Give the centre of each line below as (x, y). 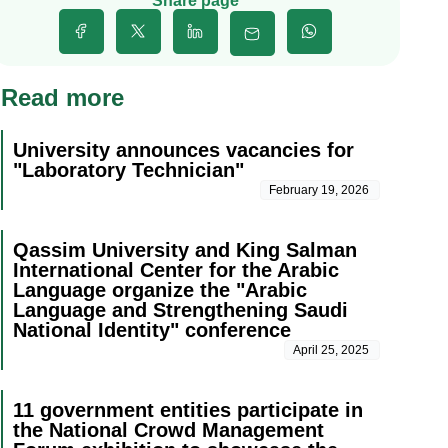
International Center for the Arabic (175, 270)
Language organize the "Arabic (159, 290)
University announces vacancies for (183, 150)
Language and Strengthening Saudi (180, 310)
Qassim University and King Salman (184, 250)
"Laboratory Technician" (134, 170)
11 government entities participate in (187, 410)
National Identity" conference (151, 330)
